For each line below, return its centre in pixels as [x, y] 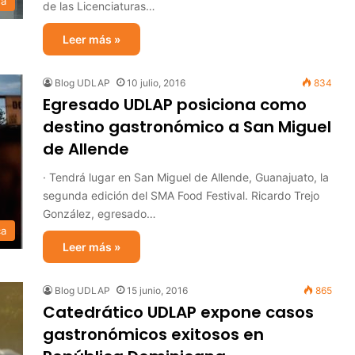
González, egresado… [99, 214]
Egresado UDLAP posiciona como [175, 105]
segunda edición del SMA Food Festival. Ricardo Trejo [181, 195]
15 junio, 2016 [157, 290]
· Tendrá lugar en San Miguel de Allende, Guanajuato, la [186, 177]
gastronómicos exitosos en [153, 334]
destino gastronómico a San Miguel [187, 127]
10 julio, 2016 [156, 83]
